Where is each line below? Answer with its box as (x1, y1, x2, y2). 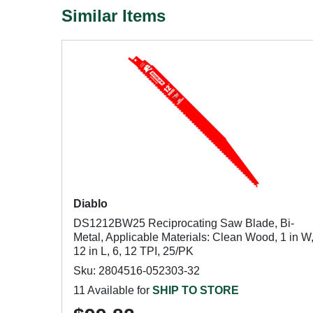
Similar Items (61, 6, 166, 25)
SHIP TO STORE (152, 284, 239, 296)
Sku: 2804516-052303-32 (73, 265, 200, 277)
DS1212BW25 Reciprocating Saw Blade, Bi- (73, 217, 294, 229)
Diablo (73, 198, 108, 210)
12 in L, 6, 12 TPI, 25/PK (73, 245, 194, 257)
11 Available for (73, 284, 152, 296)
